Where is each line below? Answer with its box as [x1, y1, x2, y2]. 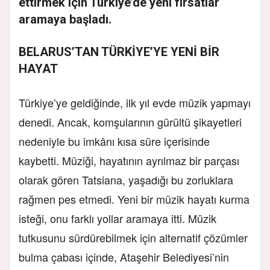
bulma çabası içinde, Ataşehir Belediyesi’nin [19, 248, 229, 265]
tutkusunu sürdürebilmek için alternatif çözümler [19, 229, 248, 245]
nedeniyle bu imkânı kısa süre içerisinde [19, 133, 210, 149]
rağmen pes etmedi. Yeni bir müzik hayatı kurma [19, 190, 250, 207]
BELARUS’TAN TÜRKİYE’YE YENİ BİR [19, 44, 219, 59]
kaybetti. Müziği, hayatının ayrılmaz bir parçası [19, 152, 239, 168]
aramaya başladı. [19, 11, 111, 27]
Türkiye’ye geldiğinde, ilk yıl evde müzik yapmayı [19, 94, 251, 110]
